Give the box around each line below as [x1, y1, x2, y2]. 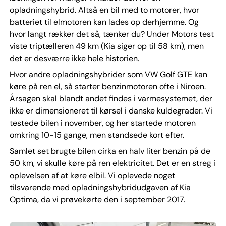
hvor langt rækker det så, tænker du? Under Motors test [9, 29, 214, 40]
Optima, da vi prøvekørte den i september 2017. [9, 194, 185, 205]
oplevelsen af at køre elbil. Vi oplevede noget [9, 170, 175, 181]
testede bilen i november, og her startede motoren [9, 118, 196, 129]
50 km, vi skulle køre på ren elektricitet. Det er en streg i [9, 158, 215, 169]
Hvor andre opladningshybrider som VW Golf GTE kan [9, 69, 207, 80]
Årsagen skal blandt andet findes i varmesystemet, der [9, 93, 212, 104]
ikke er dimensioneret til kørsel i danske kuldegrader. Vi [9, 105, 212, 117]
